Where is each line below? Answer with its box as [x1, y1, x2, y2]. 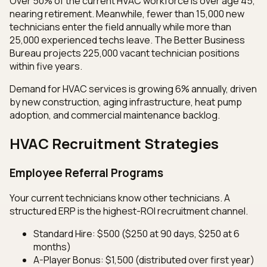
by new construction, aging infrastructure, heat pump [10, 95, 242, 108]
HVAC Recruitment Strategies [10, 133, 219, 153]
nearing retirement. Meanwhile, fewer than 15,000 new [10, 7, 244, 20]
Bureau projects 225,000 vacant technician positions [10, 46, 240, 60]
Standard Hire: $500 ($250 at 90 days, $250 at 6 [33, 227, 240, 241]
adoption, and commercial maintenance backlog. [10, 108, 220, 122]
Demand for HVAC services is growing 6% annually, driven [10, 82, 257, 95]
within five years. [10, 59, 82, 73]
